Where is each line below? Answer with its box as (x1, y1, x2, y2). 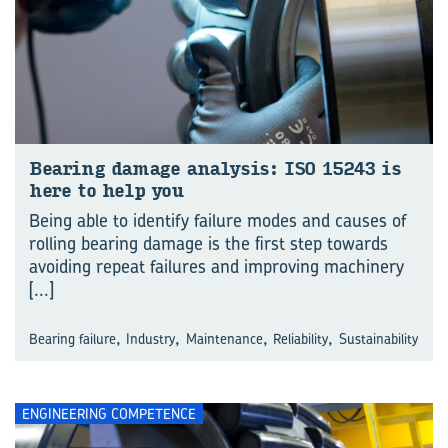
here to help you (29, 180, 184, 202)
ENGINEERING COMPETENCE (22, 403, 196, 423)
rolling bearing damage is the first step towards (29, 231, 388, 256)
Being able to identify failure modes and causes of (29, 208, 407, 233)
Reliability (273, 329, 329, 348)
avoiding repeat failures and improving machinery (29, 254, 404, 279)
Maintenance (185, 329, 263, 348)
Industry (126, 329, 176, 348)
